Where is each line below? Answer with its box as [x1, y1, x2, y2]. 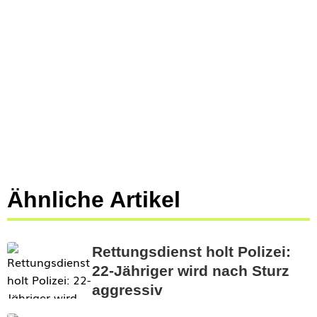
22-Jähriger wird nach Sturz [92, 263, 289, 279]
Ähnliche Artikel [7, 187, 180, 212]
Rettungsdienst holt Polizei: [92, 243, 291, 260]
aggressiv [92, 282, 163, 298]
